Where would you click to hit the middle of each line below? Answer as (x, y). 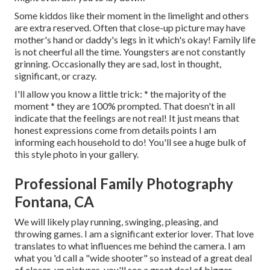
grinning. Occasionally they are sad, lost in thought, (118, 63)
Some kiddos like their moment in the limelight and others (132, 15)
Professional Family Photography (124, 183)
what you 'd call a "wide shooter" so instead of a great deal (133, 257)
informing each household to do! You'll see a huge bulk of (130, 142)
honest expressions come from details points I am (115, 130)
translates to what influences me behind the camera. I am (130, 245)
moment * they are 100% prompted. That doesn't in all (125, 105)
